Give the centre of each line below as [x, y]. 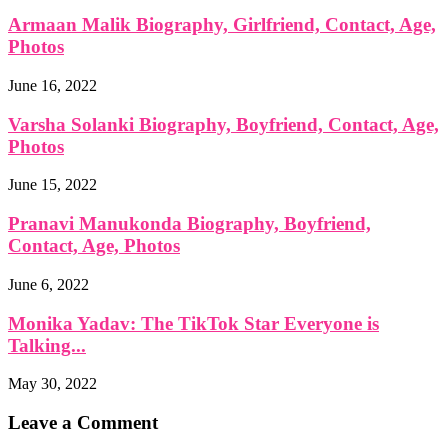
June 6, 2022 [48, 284]
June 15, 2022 [52, 185]
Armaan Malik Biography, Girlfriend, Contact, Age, [222, 25]
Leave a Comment [83, 422]
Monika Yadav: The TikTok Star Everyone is [193, 323]
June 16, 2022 [52, 85]
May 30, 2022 [52, 384]
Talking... [47, 345]
